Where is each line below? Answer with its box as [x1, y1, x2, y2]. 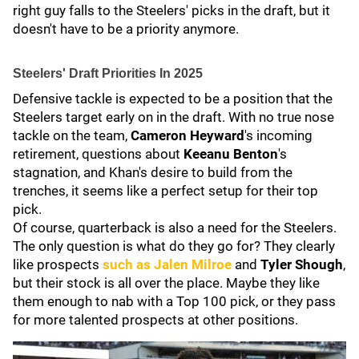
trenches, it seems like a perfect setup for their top [13, 183, 318, 199]
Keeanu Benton [184, 146, 278, 162]
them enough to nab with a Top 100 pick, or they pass [13, 293, 336, 309]
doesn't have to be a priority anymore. [13, 21, 242, 37]
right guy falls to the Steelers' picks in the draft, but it [13, 2, 330, 18]
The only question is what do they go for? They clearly [13, 238, 335, 254]
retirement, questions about [13, 146, 184, 162]
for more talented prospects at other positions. [13, 312, 301, 328]
